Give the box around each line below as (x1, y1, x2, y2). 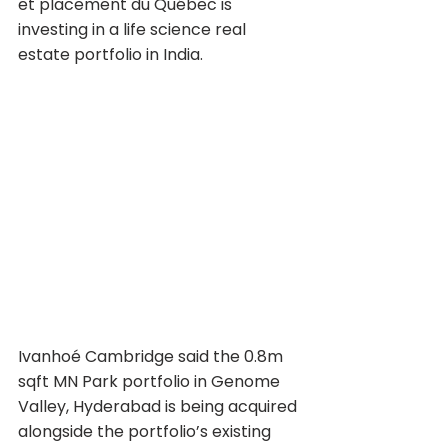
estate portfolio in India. (18, 43, 203, 66)
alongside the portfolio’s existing (18, 419, 275, 443)
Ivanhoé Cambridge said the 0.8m (18, 344, 287, 368)
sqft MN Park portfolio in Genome (18, 369, 284, 393)
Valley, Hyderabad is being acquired (18, 394, 301, 418)
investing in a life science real (18, 18, 250, 41)
